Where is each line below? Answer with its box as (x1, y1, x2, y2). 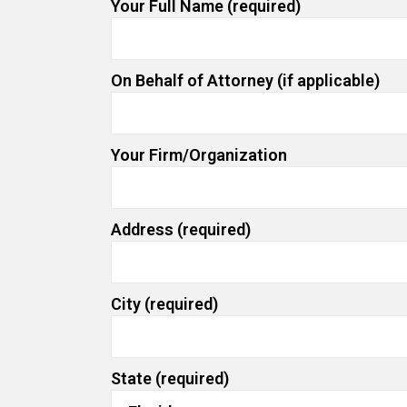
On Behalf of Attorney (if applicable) (111, 71, 380, 90)
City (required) (111, 294, 218, 313)
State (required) (111, 369, 229, 388)
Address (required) (111, 220, 251, 239)
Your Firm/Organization (111, 145, 287, 164)
